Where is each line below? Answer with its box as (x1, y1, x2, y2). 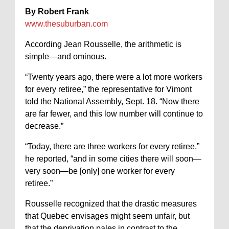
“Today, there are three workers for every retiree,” (25, 142, 199, 151)
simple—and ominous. (25, 52, 106, 61)
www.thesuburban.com (25, 19, 108, 29)
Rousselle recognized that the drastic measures (25, 199, 197, 209)
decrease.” (25, 122, 63, 131)
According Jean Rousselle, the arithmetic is (25, 40, 181, 49)
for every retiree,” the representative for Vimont (25, 85, 192, 94)
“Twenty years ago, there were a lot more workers (25, 73, 202, 82)
